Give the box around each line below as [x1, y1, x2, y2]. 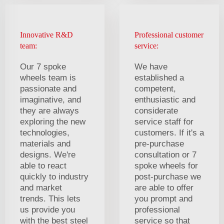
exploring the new [20, 116, 85, 126]
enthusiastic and [134, 94, 195, 104]
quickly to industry [20, 171, 88, 181]
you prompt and [134, 193, 192, 203]
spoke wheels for [134, 160, 198, 170]
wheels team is [20, 72, 76, 82]
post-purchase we [134, 171, 201, 181]
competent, [134, 83, 176, 93]
